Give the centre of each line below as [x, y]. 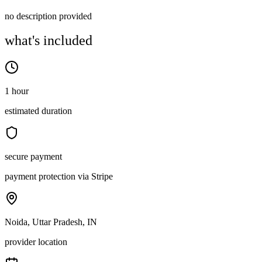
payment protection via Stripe [59, 177]
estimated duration [38, 111]
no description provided [48, 16]
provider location [36, 242]
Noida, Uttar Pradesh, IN [51, 222]
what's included [49, 41]
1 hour [17, 91]
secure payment [33, 157]
